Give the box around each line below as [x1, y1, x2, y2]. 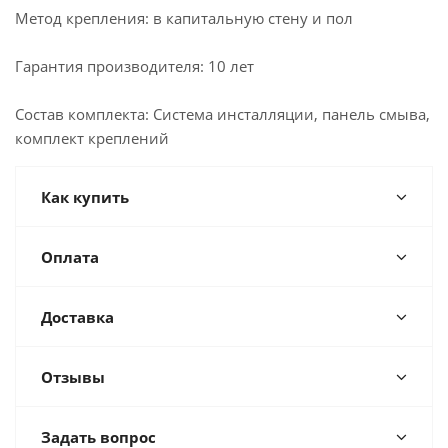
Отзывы [41, 367, 105, 387]
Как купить [41, 187, 129, 207]
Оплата [41, 247, 99, 267]
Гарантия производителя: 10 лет [15, 56, 254, 76]
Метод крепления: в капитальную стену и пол [15, 8, 353, 28]
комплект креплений [15, 128, 169, 148]
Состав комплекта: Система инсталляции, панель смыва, [15, 104, 430, 124]
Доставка [41, 307, 114, 327]
